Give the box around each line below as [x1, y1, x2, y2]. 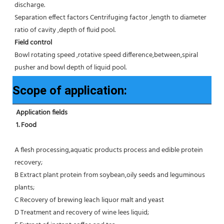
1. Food [16, 119, 38, 131]
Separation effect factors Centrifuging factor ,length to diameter [14, 12, 206, 24]
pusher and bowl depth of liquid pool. [14, 62, 126, 74]
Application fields [16, 107, 67, 119]
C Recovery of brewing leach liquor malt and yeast [14, 194, 164, 206]
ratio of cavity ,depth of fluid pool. [14, 24, 115, 36]
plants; [14, 182, 34, 194]
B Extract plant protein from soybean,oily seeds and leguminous [14, 169, 205, 181]
